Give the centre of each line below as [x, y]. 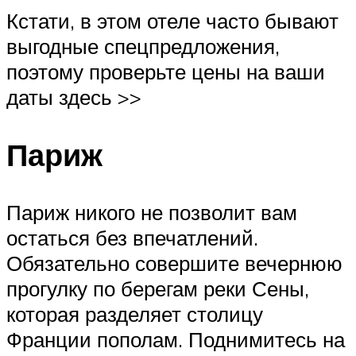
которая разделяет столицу [135, 313]
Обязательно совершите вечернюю [174, 263]
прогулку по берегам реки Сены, [158, 288]
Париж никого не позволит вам [152, 212]
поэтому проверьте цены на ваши [166, 72]
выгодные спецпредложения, [143, 46]
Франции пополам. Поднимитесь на [176, 339]
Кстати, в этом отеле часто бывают [172, 21]
